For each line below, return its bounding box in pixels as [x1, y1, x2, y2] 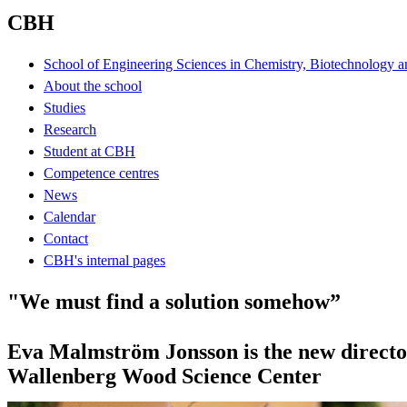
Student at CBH [44, 143, 135, 159]
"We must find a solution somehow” [7, 289, 341, 313]
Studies [44, 99, 85, 115]
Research [44, 121, 96, 137]
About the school [44, 77, 142, 94]
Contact [44, 230, 88, 246]
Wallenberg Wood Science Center [7, 363, 322, 388]
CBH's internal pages [44, 252, 165, 268]
